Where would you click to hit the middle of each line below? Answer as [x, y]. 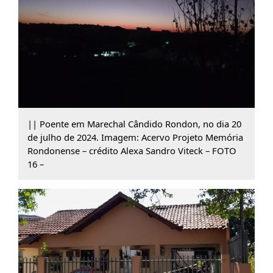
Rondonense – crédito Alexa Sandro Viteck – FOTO [132, 151]
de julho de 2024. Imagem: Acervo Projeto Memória [135, 137]
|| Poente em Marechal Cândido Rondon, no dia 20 [134, 124]
